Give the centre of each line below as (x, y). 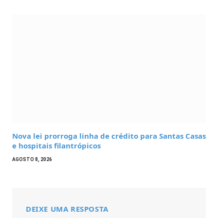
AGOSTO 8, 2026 (32, 159)
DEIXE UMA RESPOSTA (67, 209)
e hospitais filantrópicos (56, 145)
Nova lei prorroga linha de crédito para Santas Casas (109, 136)
